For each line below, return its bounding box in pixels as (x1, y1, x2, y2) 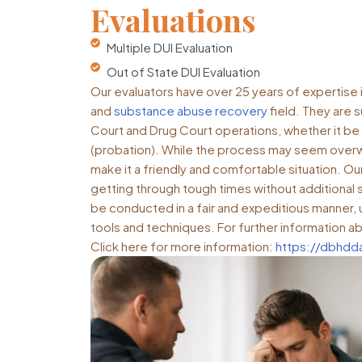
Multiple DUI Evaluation (107, 39, 233, 55)
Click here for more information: (90, 238, 276, 254)
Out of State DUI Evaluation (107, 63, 260, 79)
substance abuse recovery (114, 102, 267, 118)
